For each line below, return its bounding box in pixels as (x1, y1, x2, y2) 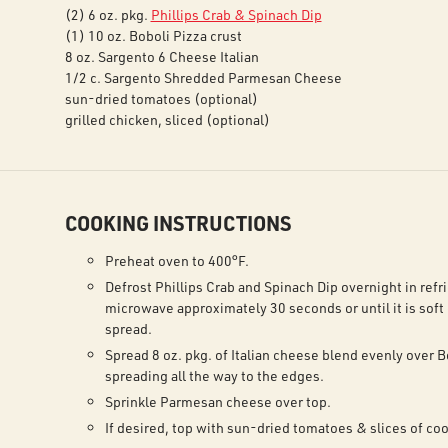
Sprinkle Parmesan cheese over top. (104, 392, 331, 411)
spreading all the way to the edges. (104, 366, 324, 385)
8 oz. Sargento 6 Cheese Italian (64, 47, 259, 66)
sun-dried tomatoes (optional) (64, 89, 258, 108)
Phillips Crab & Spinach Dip (150, 5, 322, 24)
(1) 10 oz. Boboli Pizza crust (64, 26, 242, 45)
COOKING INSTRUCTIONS (64, 210, 291, 236)
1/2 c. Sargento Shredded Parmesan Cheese (64, 68, 342, 87)
